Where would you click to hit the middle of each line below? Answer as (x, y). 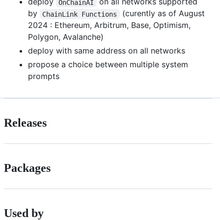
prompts (44, 76)
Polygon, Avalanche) (66, 37)
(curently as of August (163, 14)
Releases (25, 123)
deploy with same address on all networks (107, 51)
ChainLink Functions (80, 14)
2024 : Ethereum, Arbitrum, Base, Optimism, (109, 25)
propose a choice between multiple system (108, 65)
